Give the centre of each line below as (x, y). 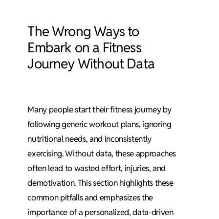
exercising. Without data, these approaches (102, 154)
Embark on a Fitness (84, 47)
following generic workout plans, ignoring (99, 124)
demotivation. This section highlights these (100, 183)
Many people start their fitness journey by (100, 110)
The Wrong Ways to (83, 31)
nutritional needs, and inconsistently (89, 139)
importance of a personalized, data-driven (100, 212)
